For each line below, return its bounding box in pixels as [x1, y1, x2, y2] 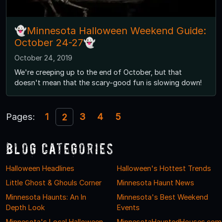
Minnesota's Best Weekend [117, 193, 208, 202]
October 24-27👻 [14, 37, 96, 49]
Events [117, 203, 140, 212]
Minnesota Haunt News [117, 178, 194, 187]
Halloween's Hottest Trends [117, 164, 211, 173]
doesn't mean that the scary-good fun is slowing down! [14, 78, 202, 87]
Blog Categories [6, 140, 114, 158]
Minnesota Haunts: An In [6, 193, 86, 202]
